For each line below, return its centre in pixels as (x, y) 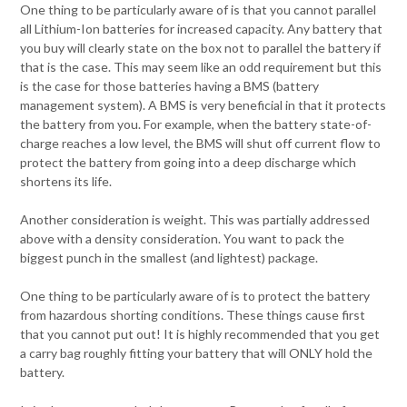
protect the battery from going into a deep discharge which (189, 163)
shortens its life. (66, 182)
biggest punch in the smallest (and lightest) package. (169, 258)
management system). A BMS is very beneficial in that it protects (203, 105)
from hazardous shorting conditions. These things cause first (193, 315)
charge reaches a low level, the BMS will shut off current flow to (201, 144)
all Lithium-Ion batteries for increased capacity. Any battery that (202, 29)
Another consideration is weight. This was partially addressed (195, 220)
